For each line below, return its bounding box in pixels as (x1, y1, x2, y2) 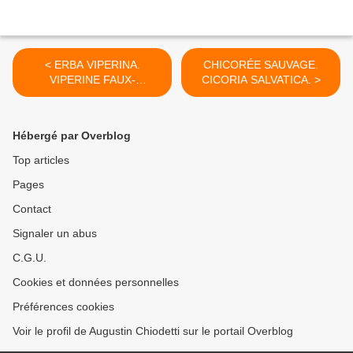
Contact (13, 203, 51, 216)
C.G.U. (13, 251, 46, 265)
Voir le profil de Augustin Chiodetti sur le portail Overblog (13, 325, 293, 338)
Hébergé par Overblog (13, 129, 131, 143)
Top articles (13, 154, 69, 167)
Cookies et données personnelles (13, 276, 179, 289)
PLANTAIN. (64, 88, 121, 102)
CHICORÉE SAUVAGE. (203, 58, 318, 72)
